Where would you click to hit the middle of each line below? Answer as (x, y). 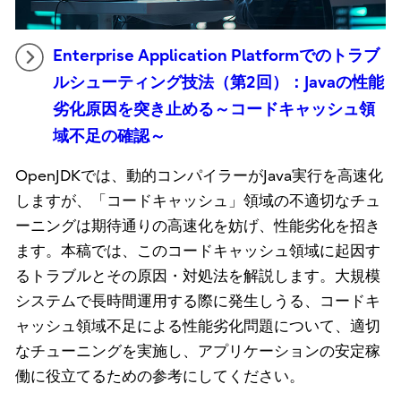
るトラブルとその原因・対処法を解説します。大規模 (197, 276)
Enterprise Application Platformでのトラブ (216, 55)
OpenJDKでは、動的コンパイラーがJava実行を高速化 (199, 175)
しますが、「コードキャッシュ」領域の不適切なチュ (197, 200)
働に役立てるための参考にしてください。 (159, 376)
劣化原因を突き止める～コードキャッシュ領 (213, 109)
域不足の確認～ (109, 136)
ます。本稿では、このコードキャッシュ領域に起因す (197, 251)
